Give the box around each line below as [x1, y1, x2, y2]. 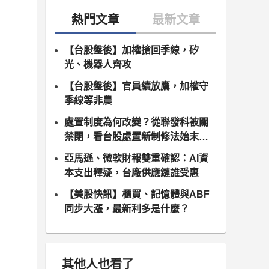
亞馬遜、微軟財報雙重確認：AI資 [64, 153, 208, 163]
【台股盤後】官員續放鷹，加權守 [64, 81, 208, 91]
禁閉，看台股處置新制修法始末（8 [64, 131, 214, 142]
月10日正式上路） [64, 146, 142, 156]
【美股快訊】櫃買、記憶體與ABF [64, 189, 210, 199]
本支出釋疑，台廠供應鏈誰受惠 [64, 168, 199, 178]
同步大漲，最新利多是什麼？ [64, 204, 189, 214]
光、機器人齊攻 [64, 59, 131, 70]
